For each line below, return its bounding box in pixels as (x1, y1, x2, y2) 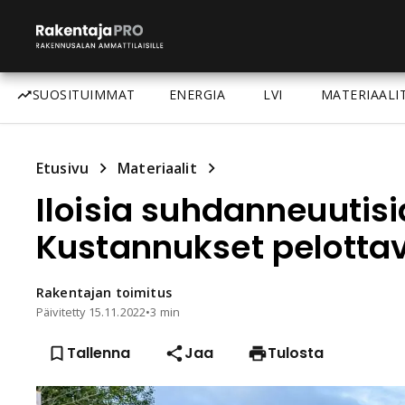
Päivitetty (36, 304, 89, 320)
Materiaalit (118, 158, 197, 178)
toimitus (115, 284, 172, 301)
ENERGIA (168, 86, 226, 103)
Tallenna (67, 343, 130, 363)
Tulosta (268, 343, 324, 363)
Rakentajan (36, 284, 112, 301)
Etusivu (36, 158, 89, 178)
